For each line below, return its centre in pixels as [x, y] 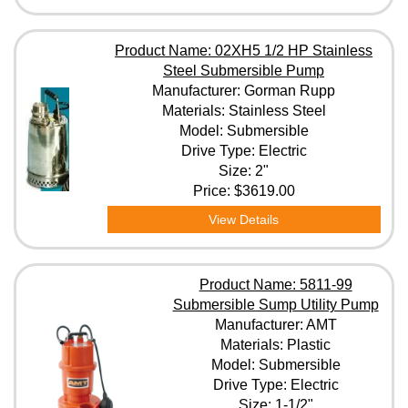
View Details [244, 219]
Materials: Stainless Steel [244, 111]
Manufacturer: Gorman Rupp [244, 91]
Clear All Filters [204, 217]
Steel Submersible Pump [244, 71]
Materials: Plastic [276, 345]
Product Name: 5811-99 [275, 285]
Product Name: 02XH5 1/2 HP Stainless [244, 51]
